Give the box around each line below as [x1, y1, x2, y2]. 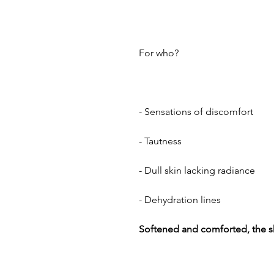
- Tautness [139, 135, 182, 147]
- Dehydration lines [139, 194, 221, 206]
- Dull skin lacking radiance [139, 165, 255, 176]
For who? [139, 47, 179, 59]
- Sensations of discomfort [139, 106, 253, 117]
